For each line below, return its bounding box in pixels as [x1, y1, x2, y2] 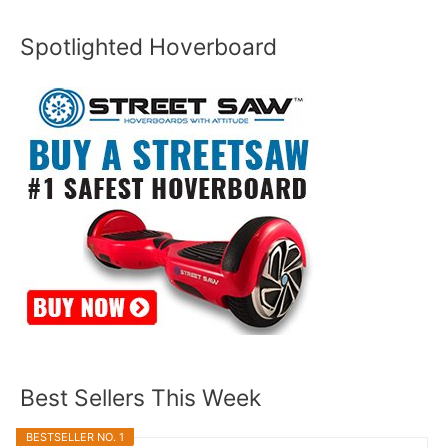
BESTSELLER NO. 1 [26, 430, 124, 445]
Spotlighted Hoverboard [20, 32, 277, 61]
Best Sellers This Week [20, 383, 261, 412]
